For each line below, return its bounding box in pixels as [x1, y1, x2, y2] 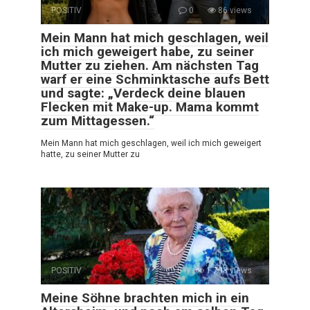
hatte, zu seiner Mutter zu [41, 149, 140, 159]
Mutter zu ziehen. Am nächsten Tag [41, 57, 259, 73]
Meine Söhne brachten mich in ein [41, 289, 249, 306]
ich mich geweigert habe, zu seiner [41, 43, 254, 60]
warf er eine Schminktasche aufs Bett [41, 71, 269, 87]
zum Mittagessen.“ [41, 112, 154, 129]
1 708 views [204, 265, 252, 275]
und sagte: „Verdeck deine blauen [41, 84, 246, 101]
